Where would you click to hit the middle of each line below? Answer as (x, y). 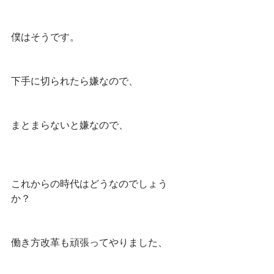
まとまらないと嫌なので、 (70, 125)
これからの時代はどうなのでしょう (89, 183)
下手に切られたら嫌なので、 (75, 81)
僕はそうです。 (45, 37)
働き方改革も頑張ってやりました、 (89, 242)
